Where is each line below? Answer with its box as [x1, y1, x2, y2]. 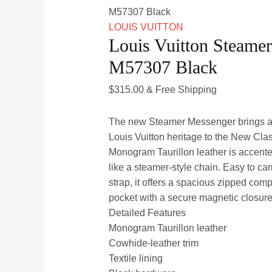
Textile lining [108, 253, 163, 263]
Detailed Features [108, 207, 186, 218]
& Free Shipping [146, 84, 217, 95]
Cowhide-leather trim [108, 237, 199, 248]
